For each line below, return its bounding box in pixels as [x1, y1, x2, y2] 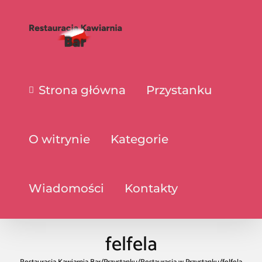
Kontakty [125, 181, 178, 195]
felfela [105, 228, 157, 261]
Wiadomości [29, 181, 105, 195]
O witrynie [29, 132, 91, 146]
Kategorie [111, 132, 169, 146]
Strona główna [38, 83, 126, 97]
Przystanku [146, 83, 212, 97]
